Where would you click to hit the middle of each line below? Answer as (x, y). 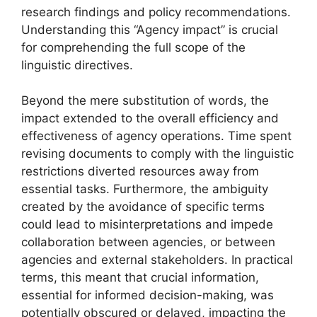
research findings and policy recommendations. (156, 12)
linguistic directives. (77, 65)
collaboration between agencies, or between (148, 242)
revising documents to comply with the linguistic (157, 154)
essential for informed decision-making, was (148, 295)
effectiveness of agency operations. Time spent (156, 136)
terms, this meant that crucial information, (140, 278)
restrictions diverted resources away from (140, 172)
